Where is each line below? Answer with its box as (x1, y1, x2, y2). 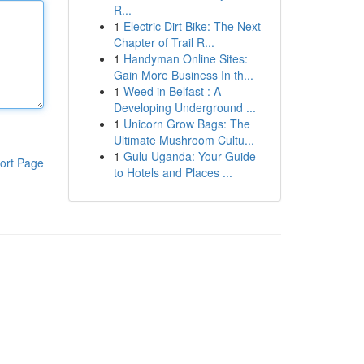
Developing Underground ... (113, 99, 256, 115)
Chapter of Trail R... (113, 34, 214, 50)
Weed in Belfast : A (123, 83, 221, 99)
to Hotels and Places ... (113, 164, 232, 180)
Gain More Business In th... (113, 67, 253, 83)
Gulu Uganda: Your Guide (123, 148, 256, 164)
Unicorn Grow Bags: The (123, 115, 250, 132)
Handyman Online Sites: (123, 50, 248, 67)
